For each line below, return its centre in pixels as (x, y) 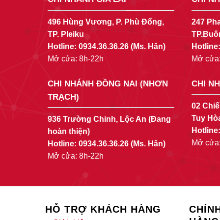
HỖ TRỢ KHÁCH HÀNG (103, 209)
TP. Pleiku (66, 34)
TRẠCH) (63, 97)
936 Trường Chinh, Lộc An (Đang (109, 119)
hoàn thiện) (69, 132)
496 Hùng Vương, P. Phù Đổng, (106, 22)
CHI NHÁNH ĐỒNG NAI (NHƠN (108, 83)
